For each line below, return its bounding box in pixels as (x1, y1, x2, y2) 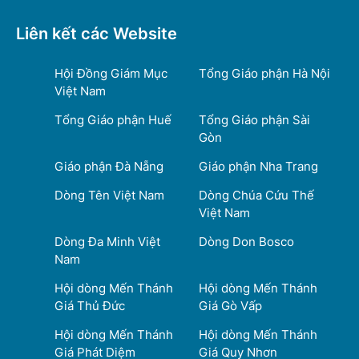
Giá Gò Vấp (199, 298, 262, 314)
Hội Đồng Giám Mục (54, 66, 167, 82)
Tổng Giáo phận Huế (54, 112, 171, 128)
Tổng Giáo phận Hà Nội (199, 66, 330, 82)
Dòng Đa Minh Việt (54, 234, 160, 250)
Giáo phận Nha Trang (199, 159, 318, 175)
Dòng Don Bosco (199, 234, 294, 250)
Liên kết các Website (16, 24, 177, 44)
